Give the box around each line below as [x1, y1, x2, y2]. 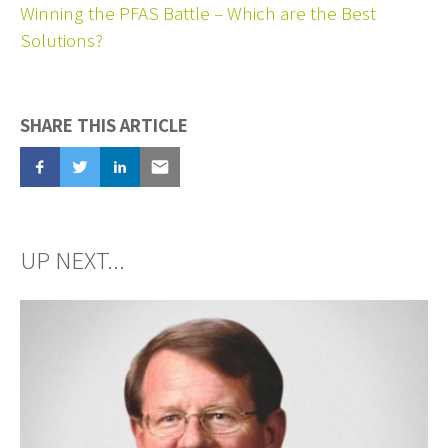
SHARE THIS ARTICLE [20, 113, 188, 137]
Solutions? [20, 28, 103, 52]
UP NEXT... [20, 243, 125, 276]
